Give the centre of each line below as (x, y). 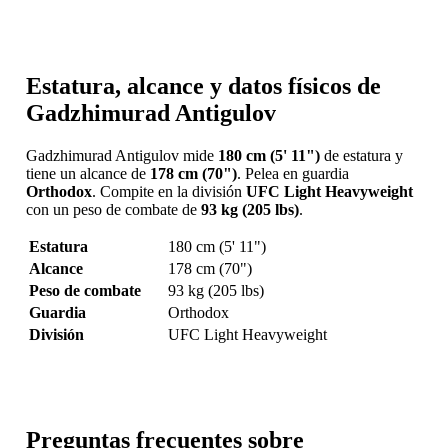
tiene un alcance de (87, 173)
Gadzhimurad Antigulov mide (121, 155)
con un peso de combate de (113, 209)
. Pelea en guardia (292, 173)
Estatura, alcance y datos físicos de (203, 85)
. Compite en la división (168, 191)
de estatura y (361, 155)
